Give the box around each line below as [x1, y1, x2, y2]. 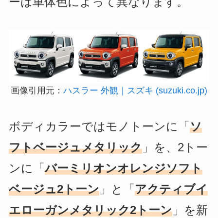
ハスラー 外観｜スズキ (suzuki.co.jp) [63, 85, 207, 95]
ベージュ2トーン [8, 182, 99, 196]
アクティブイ [134, 182, 208, 196]
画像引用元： [11, 85, 63, 95]
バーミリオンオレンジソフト [44, 161, 202, 175]
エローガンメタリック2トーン [8, 203, 172, 217]
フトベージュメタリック [8, 140, 142, 154]
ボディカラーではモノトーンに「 [8, 119, 190, 133]
